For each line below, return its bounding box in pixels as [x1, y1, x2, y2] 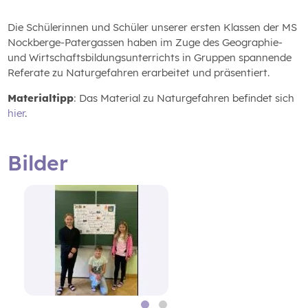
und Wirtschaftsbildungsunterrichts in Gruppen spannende [8, 50, 292, 64]
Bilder [8, 149, 69, 176]
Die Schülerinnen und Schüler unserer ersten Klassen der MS [8, 20, 298, 34]
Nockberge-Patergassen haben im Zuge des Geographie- [8, 35, 283, 49]
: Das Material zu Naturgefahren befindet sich [74, 91, 295, 104]
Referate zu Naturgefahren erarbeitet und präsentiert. [8, 65, 270, 79]
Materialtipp [8, 91, 74, 104]
